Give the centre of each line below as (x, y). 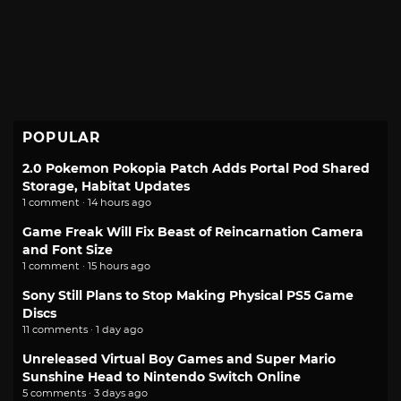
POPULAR (62, 137)
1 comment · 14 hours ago (87, 202)
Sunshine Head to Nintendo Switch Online (162, 376)
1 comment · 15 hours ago (86, 265)
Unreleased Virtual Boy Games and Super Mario (179, 358)
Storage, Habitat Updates (106, 186)
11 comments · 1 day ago (83, 329)
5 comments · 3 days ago (85, 392)
